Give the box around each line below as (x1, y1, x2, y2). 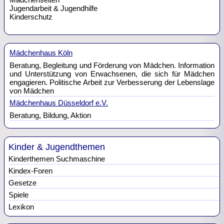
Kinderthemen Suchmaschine (8, 154, 105, 163)
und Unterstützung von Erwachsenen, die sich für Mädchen (9, 69, 214, 78)
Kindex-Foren (8, 166, 52, 175)
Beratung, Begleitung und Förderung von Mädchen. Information (9, 61, 214, 69)
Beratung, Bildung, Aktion (9, 111, 91, 119)
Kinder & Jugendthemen (8, 142, 105, 152)
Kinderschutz (9, 12, 52, 21)
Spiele (8, 190, 28, 199)
